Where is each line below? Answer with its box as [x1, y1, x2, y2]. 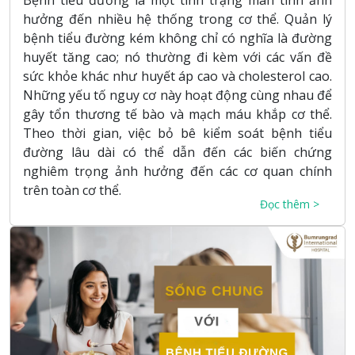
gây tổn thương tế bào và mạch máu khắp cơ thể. [23, 105, 332, 123]
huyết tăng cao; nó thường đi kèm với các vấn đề [23, 48, 332, 66]
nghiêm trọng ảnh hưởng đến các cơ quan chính [23, 162, 332, 180]
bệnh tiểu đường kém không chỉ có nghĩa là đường [23, 29, 332, 47]
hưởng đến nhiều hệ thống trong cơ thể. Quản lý [23, 10, 332, 28]
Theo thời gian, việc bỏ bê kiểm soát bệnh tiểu [23, 124, 332, 142]
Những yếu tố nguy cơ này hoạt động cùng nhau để [23, 86, 332, 104]
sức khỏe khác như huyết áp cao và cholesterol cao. [23, 67, 332, 85]
